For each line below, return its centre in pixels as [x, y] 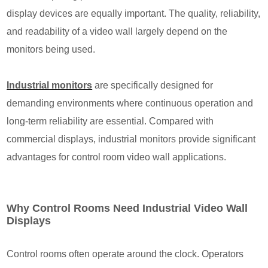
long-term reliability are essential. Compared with [110, 121]
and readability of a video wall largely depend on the [117, 31]
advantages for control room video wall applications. [117, 157]
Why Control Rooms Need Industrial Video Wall [127, 208]
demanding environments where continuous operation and [130, 103]
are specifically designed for [153, 85]
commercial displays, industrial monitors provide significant [131, 139]
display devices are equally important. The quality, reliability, [134, 13]
